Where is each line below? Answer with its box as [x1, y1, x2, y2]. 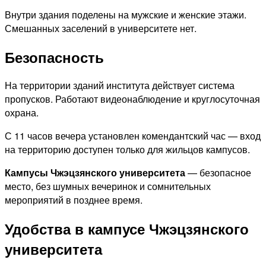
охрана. [5, 106, 41, 120]
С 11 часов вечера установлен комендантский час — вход [5, 129, 261, 143]
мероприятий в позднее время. [5, 193, 142, 207]
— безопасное [185, 166, 251, 180]
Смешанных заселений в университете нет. [5, 21, 197, 35]
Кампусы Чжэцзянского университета [5, 166, 185, 180]
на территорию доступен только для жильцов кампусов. [5, 142, 252, 157]
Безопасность [5, 46, 104, 67]
